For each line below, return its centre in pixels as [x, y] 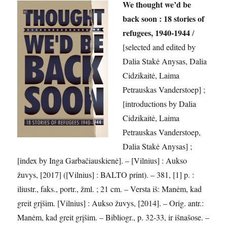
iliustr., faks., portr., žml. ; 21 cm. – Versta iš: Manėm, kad [110, 188]
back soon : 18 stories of [164, 18]
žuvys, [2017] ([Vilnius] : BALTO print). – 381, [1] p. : [106, 174]
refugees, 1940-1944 [157, 32]
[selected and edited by [159, 47]
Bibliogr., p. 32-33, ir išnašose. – [158, 217]
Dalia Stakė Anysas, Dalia [165, 61]
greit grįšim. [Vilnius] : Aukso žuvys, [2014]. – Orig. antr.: [111, 203]
